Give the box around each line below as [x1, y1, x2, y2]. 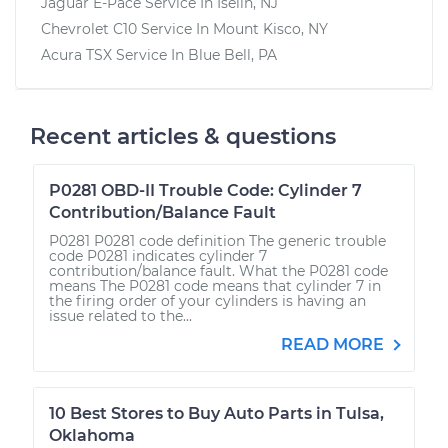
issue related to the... [49, 306, 192, 325]
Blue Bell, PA [188, 45, 277, 64]
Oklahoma [49, 425, 135, 445]
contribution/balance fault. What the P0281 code [49, 261, 388, 280]
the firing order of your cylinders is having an [49, 291, 366, 310]
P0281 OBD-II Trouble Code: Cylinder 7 [49, 180, 362, 200]
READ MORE [281, 334, 388, 354]
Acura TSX [41, 45, 112, 64]
